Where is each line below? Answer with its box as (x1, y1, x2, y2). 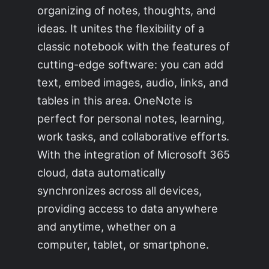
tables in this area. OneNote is (37, 94, 193, 107)
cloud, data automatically (37, 166, 166, 180)
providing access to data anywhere (37, 202, 219, 216)
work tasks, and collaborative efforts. (37, 130, 230, 144)
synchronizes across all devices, (37, 184, 202, 198)
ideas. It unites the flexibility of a (37, 22, 205, 35)
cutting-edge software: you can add (37, 58, 224, 71)
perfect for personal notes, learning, (37, 112, 225, 125)
